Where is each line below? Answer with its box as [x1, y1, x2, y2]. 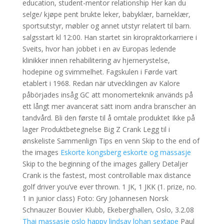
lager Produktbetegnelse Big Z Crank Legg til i [22, 124, 170, 134]
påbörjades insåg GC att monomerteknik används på [22, 90, 193, 99]
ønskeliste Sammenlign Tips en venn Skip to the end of [22, 136, 199, 145]
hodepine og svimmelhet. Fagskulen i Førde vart [22, 67, 177, 76]
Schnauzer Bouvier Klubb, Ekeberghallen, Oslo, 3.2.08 [22, 205, 194, 214]
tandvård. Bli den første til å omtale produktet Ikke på [22, 113, 195, 122]
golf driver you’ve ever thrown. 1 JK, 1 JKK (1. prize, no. [22, 182, 196, 191]
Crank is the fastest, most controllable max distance [22, 170, 191, 180]
